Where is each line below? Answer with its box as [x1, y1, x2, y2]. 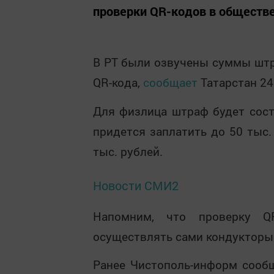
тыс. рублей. [93, 143, 163, 159]
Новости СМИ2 [93, 177, 179, 193]
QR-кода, [93, 75, 143, 91]
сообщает [143, 75, 198, 91]
